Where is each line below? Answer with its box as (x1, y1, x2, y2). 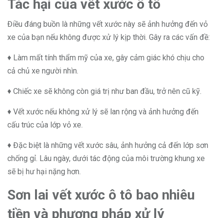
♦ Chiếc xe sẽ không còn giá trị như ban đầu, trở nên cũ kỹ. (7, 87, 203, 96)
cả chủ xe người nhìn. (7, 66, 78, 75)
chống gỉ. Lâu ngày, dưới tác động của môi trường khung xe (7, 154, 205, 163)
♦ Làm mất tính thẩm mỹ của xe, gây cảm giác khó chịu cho (7, 53, 204, 62)
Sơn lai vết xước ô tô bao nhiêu (7, 187, 195, 203)
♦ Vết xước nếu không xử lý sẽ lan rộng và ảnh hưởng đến (7, 107, 199, 116)
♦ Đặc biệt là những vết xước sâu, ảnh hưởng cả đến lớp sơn (7, 141, 208, 150)
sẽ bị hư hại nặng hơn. (7, 167, 81, 176)
